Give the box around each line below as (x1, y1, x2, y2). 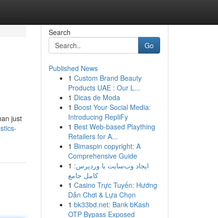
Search (48, 27, 71, 37)
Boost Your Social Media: (73, 102, 151, 112)
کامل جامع (68, 170, 98, 180)
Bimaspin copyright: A (73, 141, 141, 151)
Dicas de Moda (73, 92, 120, 102)
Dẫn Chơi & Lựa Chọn (68, 190, 136, 200)
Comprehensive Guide (68, 151, 137, 161)
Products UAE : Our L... (68, 83, 140, 92)
